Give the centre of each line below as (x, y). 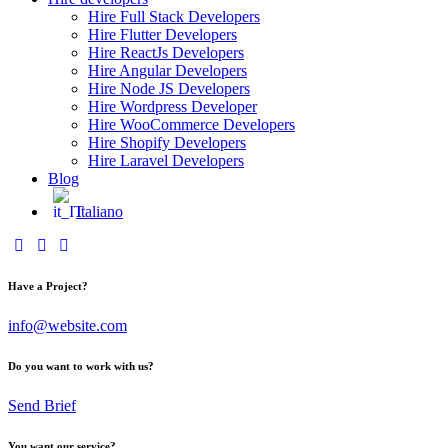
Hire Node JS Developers (169, 88)
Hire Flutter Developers (162, 34)
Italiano (99, 211)
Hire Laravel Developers (166, 160)
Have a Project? (48, 285)
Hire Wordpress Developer (172, 106)
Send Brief (42, 405)
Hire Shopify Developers (167, 142)
